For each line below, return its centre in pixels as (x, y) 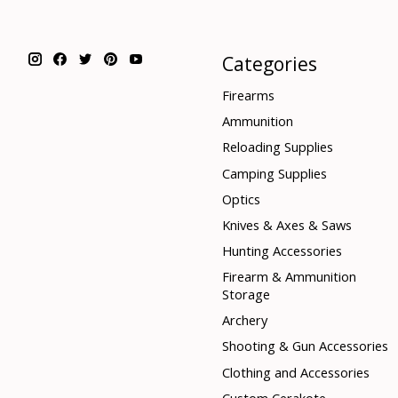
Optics (241, 199)
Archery (244, 320)
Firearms (248, 96)
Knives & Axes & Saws (287, 224)
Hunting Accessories (282, 251)
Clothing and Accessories (295, 372)
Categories (269, 63)
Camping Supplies (274, 173)
